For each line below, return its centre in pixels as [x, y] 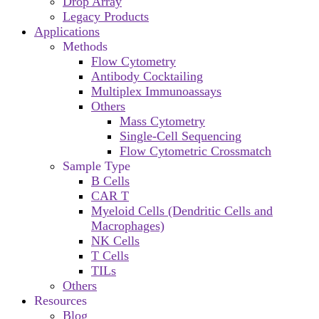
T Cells [110, 255]
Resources [61, 300]
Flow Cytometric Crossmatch [195, 151]
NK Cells [115, 240]
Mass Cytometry [162, 121]
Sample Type [96, 166]
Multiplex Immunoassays [156, 91]
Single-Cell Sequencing [181, 136]
